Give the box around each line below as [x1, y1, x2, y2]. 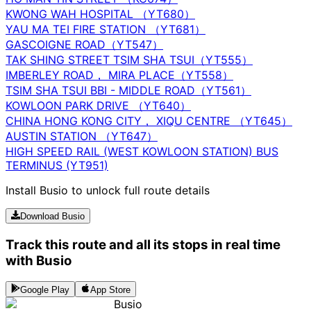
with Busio [6, 252, 72, 269]
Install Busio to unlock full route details [6, 183, 210, 197]
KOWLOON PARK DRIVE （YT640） [6, 98, 191, 112]
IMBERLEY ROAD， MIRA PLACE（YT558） [6, 67, 233, 82]
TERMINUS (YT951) [6, 158, 108, 172]
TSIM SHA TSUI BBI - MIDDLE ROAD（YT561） [6, 83, 251, 97]
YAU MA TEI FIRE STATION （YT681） [6, 22, 205, 36]
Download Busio [20, 210, 85, 221]
